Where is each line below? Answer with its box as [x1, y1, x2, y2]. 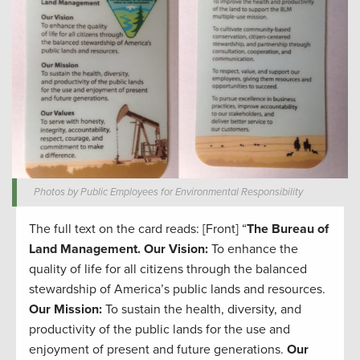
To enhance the [211, 241, 298, 258]
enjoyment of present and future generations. [29, 342, 287, 358]
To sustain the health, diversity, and [105, 301, 301, 318]
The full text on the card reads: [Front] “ [29, 221, 247, 238]
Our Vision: [144, 241, 211, 258]
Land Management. [29, 241, 141, 258]
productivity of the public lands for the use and [29, 321, 290, 338]
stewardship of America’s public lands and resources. [29, 281, 325, 298]
